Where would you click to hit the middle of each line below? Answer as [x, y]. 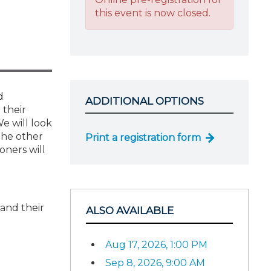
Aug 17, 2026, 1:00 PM [156, 244]
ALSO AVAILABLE [130, 211]
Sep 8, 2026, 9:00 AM [155, 263]
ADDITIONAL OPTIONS [145, 101]
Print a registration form [143, 138]
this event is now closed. [153, 13]
